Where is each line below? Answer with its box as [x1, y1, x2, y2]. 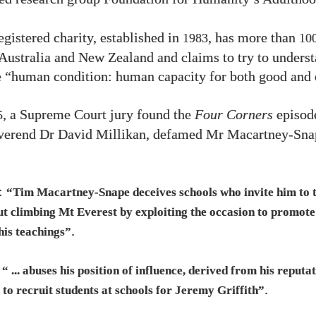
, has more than [208, 30, 299, 45]
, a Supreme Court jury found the [3, 107, 195, 122]
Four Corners [195, 107, 273, 122]
